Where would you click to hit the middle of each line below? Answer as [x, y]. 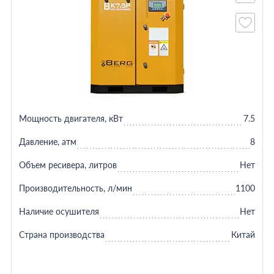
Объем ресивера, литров [68, 165]
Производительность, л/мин [75, 188]
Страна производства [61, 235]
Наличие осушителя [59, 211]
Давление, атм [47, 142]
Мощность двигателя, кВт [71, 118]
